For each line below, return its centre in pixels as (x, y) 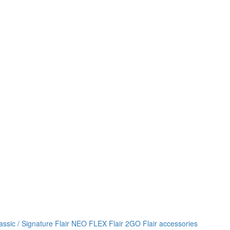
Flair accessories (170, 223)
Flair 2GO (125, 223)
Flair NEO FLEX (81, 223)
